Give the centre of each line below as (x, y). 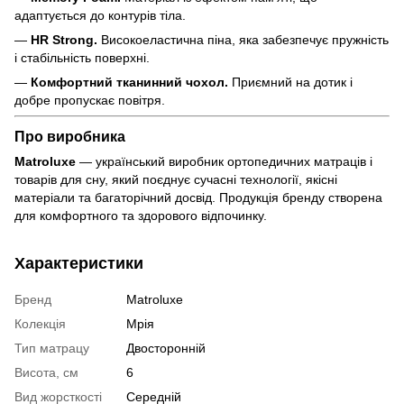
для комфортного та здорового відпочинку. (141, 215)
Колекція (40, 323)
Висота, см (46, 372)
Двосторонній (166, 348)
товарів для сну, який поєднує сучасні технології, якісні (176, 179)
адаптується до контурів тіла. (100, 16)
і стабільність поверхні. (82, 58)
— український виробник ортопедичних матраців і (224, 161)
